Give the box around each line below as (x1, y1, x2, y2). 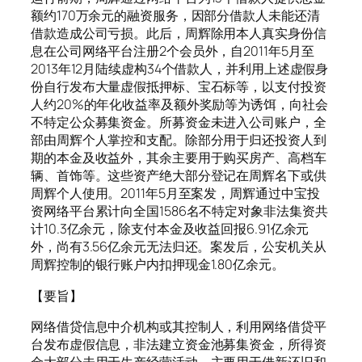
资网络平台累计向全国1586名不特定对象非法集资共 (31, 202, 328, 221)
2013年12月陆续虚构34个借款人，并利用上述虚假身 (31, 60, 329, 78)
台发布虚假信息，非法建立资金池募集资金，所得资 (31, 335, 326, 353)
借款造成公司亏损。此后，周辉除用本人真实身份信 (31, 24, 326, 43)
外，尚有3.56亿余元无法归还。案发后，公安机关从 (31, 238, 326, 256)
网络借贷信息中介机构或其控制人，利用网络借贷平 (31, 317, 326, 335)
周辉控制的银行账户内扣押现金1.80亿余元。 (31, 255, 284, 274)
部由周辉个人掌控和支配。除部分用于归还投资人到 (31, 131, 326, 149)
